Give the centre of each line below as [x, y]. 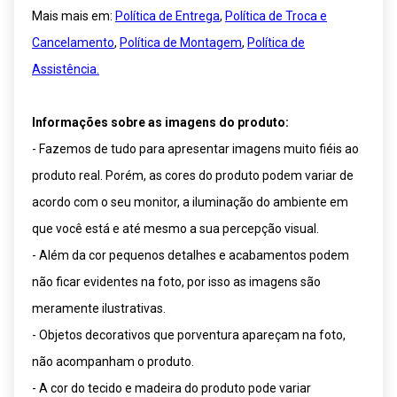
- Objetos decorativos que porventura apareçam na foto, [189, 335]
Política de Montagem [181, 42]
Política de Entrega [167, 16]
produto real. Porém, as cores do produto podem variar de [193, 175]
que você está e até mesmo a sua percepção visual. [175, 228]
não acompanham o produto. [113, 361]
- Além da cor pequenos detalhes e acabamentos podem [191, 255]
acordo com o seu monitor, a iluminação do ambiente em [190, 202]
